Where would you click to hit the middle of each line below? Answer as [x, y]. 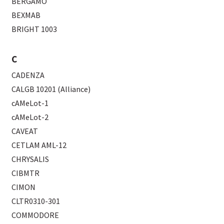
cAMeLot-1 [30, 103]
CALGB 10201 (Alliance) [51, 89]
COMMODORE [35, 215]
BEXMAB [26, 15]
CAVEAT [25, 131]
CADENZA [28, 75]
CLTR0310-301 [36, 201]
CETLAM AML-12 [39, 145]
